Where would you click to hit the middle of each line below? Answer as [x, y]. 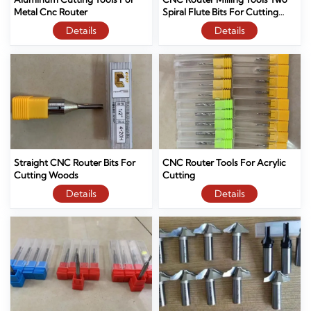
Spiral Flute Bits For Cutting [221, 12]
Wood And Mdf [195, 25]
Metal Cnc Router [51, 12]
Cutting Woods [47, 175]
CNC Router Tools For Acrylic [225, 162]
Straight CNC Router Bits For [75, 162]
